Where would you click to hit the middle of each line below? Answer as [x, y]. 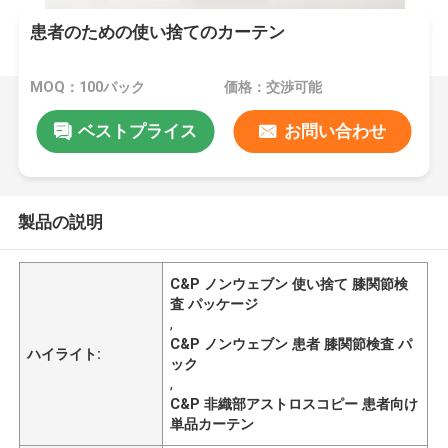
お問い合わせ [334, 130]
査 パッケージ [214, 303]
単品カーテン [212, 423]
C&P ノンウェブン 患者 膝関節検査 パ [291, 343]
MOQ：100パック [88, 87]
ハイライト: [64, 353]
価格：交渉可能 [272, 87]
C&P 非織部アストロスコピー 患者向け [294, 403]
